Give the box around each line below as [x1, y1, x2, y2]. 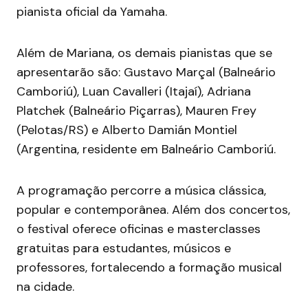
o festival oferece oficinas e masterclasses [16, 221, 261, 238]
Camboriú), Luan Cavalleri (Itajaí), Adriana [16, 83, 251, 100]
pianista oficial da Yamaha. [16, 3, 170, 21]
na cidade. [16, 278, 74, 296]
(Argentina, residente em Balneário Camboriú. [16, 141, 276, 158]
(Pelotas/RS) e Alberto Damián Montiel [16, 122, 237, 139]
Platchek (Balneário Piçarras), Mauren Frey [16, 102, 256, 120]
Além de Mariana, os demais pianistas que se [16, 45, 272, 62]
